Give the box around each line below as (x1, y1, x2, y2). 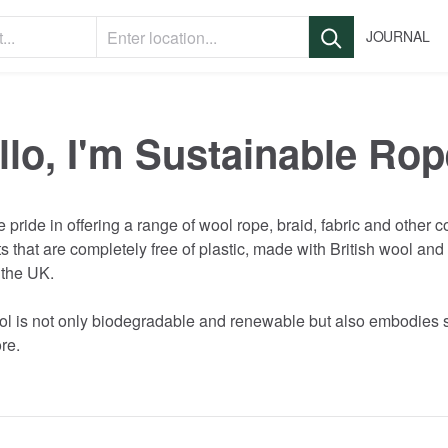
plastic (199, 237, 245, 260)
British (330, 237, 375, 260)
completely (70, 237, 147, 260)
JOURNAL (365, 26, 430, 46)
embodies (369, 309, 439, 332)
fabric (321, 213, 360, 236)
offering (67, 213, 120, 236)
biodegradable (92, 309, 195, 332)
